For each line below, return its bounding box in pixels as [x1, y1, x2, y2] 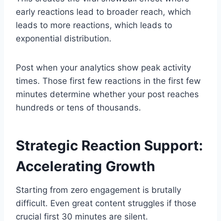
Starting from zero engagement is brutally [16, 184, 181, 195]
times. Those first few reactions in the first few [16, 75, 201, 86]
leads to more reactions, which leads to [16, 20, 172, 30]
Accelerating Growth [16, 157, 155, 175]
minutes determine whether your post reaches [16, 89, 199, 99]
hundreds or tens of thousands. [16, 102, 141, 112]
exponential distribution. [16, 33, 111, 43]
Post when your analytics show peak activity [16, 62, 191, 73]
